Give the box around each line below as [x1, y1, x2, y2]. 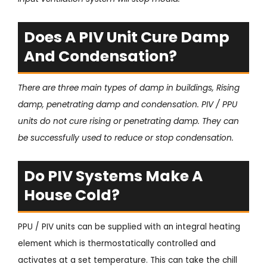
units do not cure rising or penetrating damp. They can [18, 115, 239, 127]
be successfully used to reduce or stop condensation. [18, 132, 234, 144]
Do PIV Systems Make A [24, 165, 203, 187]
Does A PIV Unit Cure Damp [24, 26, 229, 48]
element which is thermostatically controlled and [18, 237, 216, 249]
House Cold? [24, 184, 120, 206]
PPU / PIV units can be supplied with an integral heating [18, 221, 240, 232]
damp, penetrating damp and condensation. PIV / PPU [18, 98, 237, 110]
